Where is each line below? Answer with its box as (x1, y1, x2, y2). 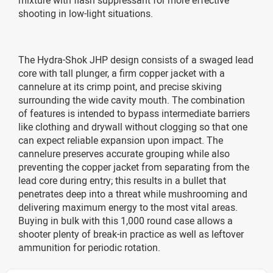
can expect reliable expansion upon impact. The (18, 133, 223, 147)
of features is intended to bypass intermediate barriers (18, 106, 250, 120)
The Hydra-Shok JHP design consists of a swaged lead (18, 52, 253, 66)
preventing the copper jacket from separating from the (18, 160, 249, 174)
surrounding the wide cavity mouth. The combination (18, 93, 245, 107)
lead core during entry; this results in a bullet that (18, 173, 226, 187)
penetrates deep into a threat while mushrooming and (18, 186, 247, 200)
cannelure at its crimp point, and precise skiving (18, 79, 222, 93)
